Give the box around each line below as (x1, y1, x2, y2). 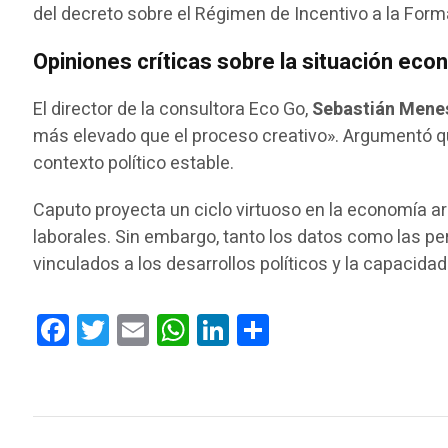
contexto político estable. (33, 149, 235, 177)
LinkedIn (229, 315, 298, 343)
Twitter (109, 315, 167, 343)
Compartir (269, 315, 350, 343)
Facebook (69, 315, 149, 343)
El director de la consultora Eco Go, (33, 95, 313, 123)
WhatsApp (189, 315, 273, 343)
